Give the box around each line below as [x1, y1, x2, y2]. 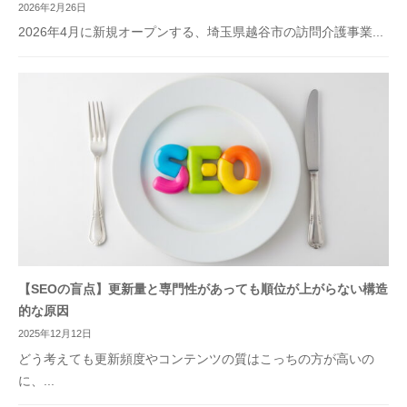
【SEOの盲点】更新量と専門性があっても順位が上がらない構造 [18, 282, 388, 296]
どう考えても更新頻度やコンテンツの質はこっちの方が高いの [18, 352, 374, 366]
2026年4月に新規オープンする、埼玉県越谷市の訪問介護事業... [18, 25, 383, 40]
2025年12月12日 [18, 328, 92, 340]
